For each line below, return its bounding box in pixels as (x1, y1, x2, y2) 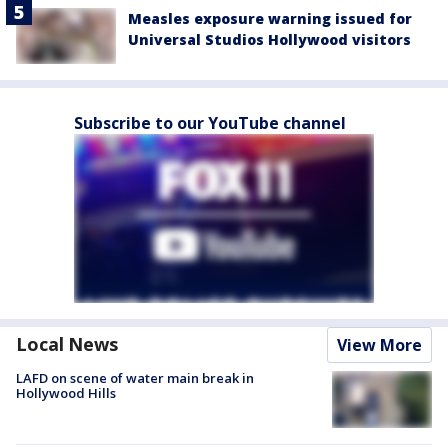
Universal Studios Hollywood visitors (128, 30, 411, 49)
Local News (16, 332, 118, 357)
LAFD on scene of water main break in (16, 369, 254, 388)
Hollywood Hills (16, 384, 116, 403)
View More (337, 334, 422, 357)
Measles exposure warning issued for (128, 9, 412, 28)
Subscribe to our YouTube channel (74, 112, 346, 135)
